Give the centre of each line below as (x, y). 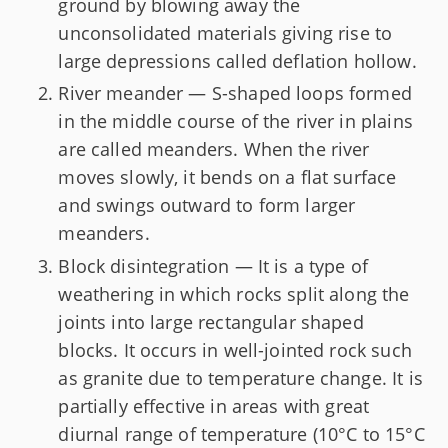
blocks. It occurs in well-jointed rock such (235, 349)
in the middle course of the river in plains (235, 121)
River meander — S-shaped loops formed (235, 93)
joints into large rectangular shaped (211, 321)
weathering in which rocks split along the (234, 293)
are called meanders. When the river (214, 149)
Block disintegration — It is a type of (213, 265)
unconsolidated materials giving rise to (225, 32)
